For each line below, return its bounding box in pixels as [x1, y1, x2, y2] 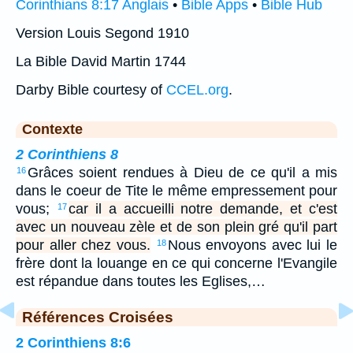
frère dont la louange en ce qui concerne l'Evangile [16, 255, 337, 271]
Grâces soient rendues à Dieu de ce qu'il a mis [28, 164, 337, 180]
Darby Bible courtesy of [16, 81, 166, 98]
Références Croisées [22, 307, 173, 325]
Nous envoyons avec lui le [167, 236, 337, 253]
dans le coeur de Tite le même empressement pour [16, 182, 337, 199]
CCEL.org [166, 81, 229, 98]
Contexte [22, 121, 83, 137]
